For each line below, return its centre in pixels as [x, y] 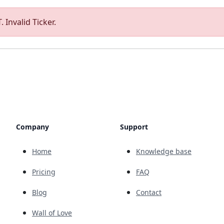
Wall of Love [52, 213]
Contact [149, 192]
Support [134, 127]
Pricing [44, 172]
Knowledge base [164, 151]
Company [32, 127]
